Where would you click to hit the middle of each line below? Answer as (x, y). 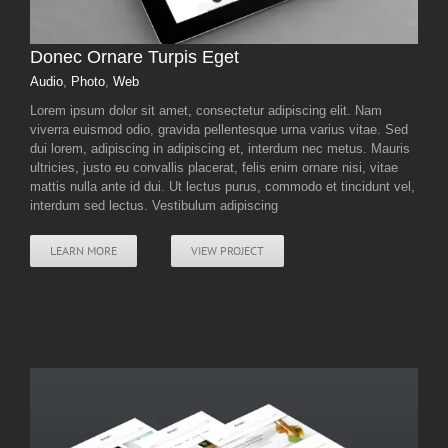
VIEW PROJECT (227, 251)
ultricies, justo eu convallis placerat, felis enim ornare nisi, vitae (214, 168)
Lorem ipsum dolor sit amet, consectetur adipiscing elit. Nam (206, 111)
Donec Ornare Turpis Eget (134, 57)
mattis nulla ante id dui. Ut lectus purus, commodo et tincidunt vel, (222, 187)
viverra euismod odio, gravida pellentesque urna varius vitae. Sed (219, 130)
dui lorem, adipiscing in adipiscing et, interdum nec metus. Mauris (220, 149)
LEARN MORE (83, 251)
